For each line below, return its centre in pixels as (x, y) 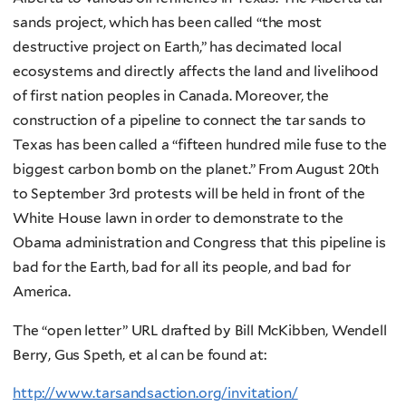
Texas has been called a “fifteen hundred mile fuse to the (200, 145)
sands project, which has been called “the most (168, 23)
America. (42, 292)
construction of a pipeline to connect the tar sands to (189, 121)
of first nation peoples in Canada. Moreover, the (171, 96)
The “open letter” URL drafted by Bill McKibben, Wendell (200, 330)
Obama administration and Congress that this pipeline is (199, 243)
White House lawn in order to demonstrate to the (178, 218)
